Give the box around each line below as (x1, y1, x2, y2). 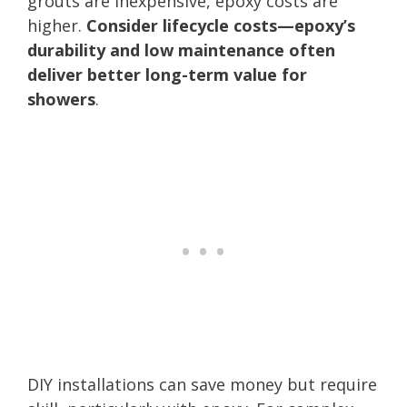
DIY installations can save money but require (27, 372, 377, 395)
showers (27, 87, 95, 110)
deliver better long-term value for (27, 63, 307, 85)
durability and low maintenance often (27, 38, 335, 61)
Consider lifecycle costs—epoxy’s (86, 14, 355, 36)
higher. (27, 14, 86, 36)
